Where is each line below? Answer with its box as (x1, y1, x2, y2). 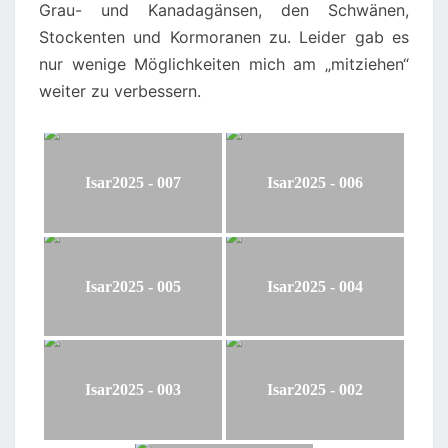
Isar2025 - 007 (85, 173, 181, 191)
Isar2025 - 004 (267, 277, 363, 295)
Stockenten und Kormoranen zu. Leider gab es (39, 27, 409, 47)
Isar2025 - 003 (85, 381, 181, 399)
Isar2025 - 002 (267, 381, 363, 399)
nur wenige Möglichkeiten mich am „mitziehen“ (39, 54, 409, 74)
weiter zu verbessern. (39, 81, 201, 101)
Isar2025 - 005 (85, 277, 181, 295)
